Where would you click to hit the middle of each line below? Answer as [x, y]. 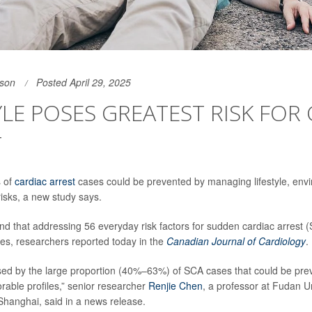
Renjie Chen [175, 286]
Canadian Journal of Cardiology [236, 241]
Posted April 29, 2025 [83, 83]
